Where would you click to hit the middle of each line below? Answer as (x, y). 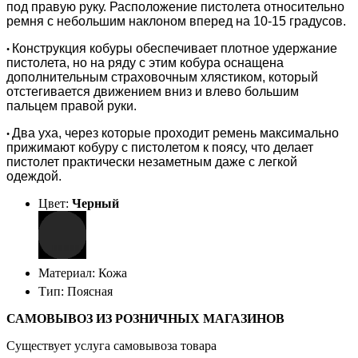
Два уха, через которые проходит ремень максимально (175, 133)
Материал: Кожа (83, 272)
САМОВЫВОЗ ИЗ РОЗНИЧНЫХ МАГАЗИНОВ (145, 318)
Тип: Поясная (76, 291)
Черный (95, 203)
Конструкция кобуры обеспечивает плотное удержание (175, 48)
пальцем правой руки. (72, 105)
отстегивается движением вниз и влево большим (153, 91)
